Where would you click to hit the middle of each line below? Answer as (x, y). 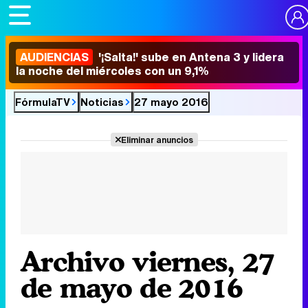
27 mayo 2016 (171, 102)
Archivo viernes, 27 (148, 261)
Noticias (102, 102)
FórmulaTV (43, 102)
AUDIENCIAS (54, 57)
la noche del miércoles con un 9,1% (112, 71)
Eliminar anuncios (157, 140)
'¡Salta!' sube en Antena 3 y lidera (190, 57)
